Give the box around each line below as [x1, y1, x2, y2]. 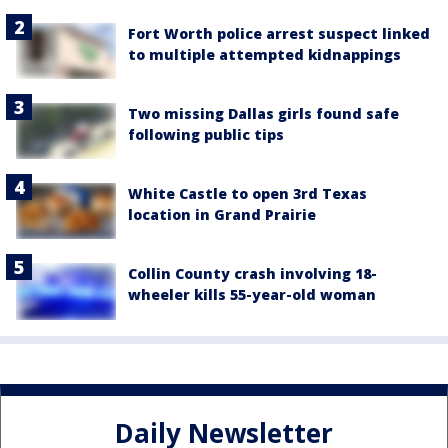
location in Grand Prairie [128, 205, 316, 225]
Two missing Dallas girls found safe [128, 103, 399, 123]
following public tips [128, 124, 284, 144]
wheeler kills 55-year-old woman [128, 285, 376, 305]
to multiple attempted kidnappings [128, 44, 401, 64]
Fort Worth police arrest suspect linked [128, 23, 430, 43]
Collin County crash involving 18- [128, 264, 377, 284]
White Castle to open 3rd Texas [128, 184, 367, 204]
